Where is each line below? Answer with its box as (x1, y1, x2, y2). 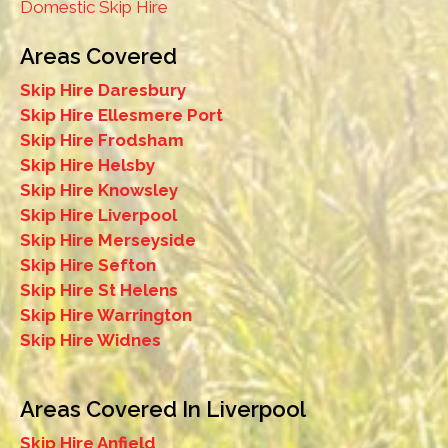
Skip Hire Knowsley (20, 180, 178, 201)
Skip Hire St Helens (20, 280, 178, 301)
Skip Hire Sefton (20, 255, 156, 276)
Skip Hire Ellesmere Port (20, 105, 223, 126)
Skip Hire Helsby (20, 155, 155, 176)
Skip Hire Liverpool (20, 205, 177, 226)
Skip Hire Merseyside (20, 230, 196, 251)
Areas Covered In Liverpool (20, 396, 306, 423)
